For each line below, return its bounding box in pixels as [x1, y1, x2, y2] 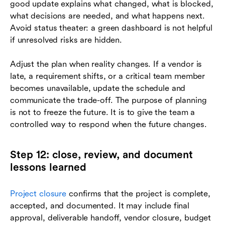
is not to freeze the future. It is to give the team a [10, 107, 195, 117]
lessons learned [10, 161, 86, 173]
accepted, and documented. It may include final [10, 200, 190, 210]
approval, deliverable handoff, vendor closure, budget [10, 212, 211, 222]
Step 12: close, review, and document [10, 148, 193, 161]
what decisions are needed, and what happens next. [10, 11, 205, 21]
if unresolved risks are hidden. [10, 35, 123, 45]
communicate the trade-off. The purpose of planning [10, 95, 207, 105]
